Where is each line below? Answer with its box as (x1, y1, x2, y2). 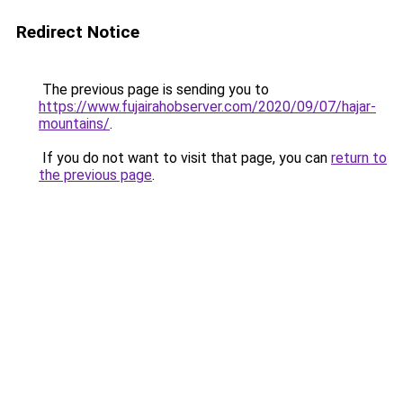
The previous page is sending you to (39, 81, 269, 98)
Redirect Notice (16, 22, 139, 42)
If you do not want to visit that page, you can (39, 149, 331, 166)
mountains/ (39, 115, 110, 132)
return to (331, 149, 387, 166)
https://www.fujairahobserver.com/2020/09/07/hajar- (39, 98, 376, 115)
